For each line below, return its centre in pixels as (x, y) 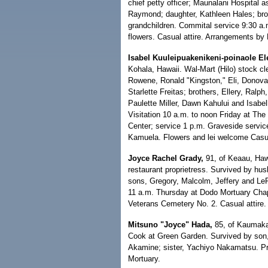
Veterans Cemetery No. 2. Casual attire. (197, 204)
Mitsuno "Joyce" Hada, (170, 225)
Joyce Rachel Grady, (166, 158)
